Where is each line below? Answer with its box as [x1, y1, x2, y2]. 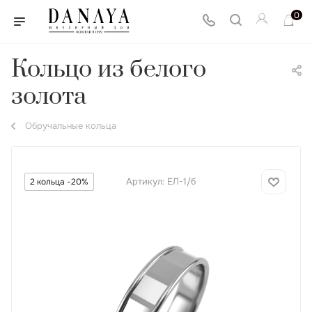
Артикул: [126, 175, 164, 187]
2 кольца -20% [30, 176, 88, 187]
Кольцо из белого [11, 54, 206, 85]
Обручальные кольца [25, 120, 116, 132]
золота [11, 81, 86, 112]
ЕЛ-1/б [167, 175, 196, 187]
